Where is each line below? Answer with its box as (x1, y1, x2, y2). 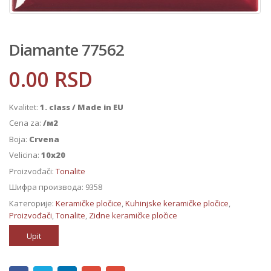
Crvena (29, 133, 59, 145)
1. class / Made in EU (40, 101, 123, 113)
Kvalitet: (9, 101, 40, 113)
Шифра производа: (9, 181, 85, 193)
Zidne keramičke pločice (89, 209, 177, 221)
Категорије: (9, 197, 56, 209)
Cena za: (9, 117, 43, 129)
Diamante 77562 (9, 39, 124, 61)
